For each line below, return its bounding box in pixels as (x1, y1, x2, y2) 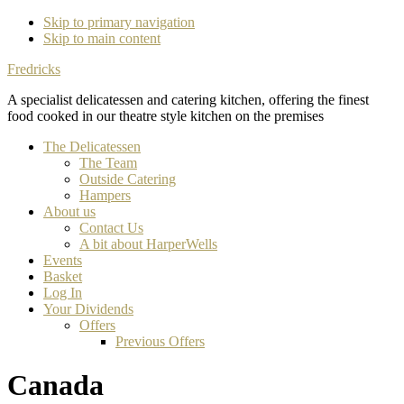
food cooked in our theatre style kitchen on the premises (7, 108, 324, 124)
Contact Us (79, 220, 143, 235)
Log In (43, 285, 82, 300)
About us (43, 204, 96, 219)
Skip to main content (43, 31, 161, 46)
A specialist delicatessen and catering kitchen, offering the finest (7, 92, 369, 107)
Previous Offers (115, 334, 205, 349)
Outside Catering (79, 171, 176, 187)
